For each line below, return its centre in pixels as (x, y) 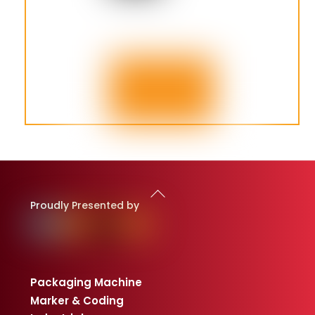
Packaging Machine (86, 283)
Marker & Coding (77, 300)
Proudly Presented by (84, 206)
